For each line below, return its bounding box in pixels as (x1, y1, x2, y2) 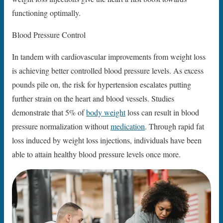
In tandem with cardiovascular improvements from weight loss (12, 51, 206, 62)
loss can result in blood (125, 107, 199, 118)
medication (111, 121, 145, 132)
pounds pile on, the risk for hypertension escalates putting (12, 79, 191, 90)
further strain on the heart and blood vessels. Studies (12, 93, 174, 104)
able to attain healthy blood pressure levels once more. (12, 149, 181, 160)
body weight (86, 107, 125, 118)
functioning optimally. (12, 7, 81, 18)
